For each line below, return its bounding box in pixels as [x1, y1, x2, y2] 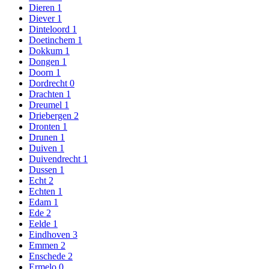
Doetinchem [29, 34, 77, 45]
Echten [29, 186, 58, 196]
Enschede [29, 250, 68, 261]
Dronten [29, 121, 62, 131]
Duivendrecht [29, 153, 83, 164]
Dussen [29, 164, 59, 175]
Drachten [29, 88, 66, 99]
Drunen [29, 131, 60, 142]
